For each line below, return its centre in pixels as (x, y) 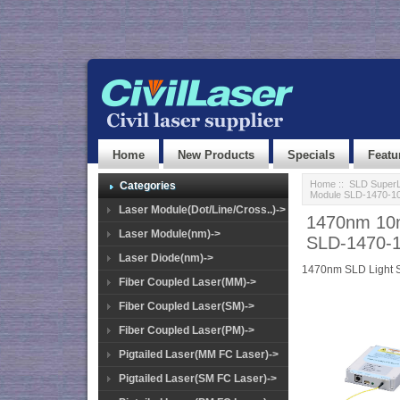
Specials (311, 155)
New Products (216, 155)
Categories (148, 186)
